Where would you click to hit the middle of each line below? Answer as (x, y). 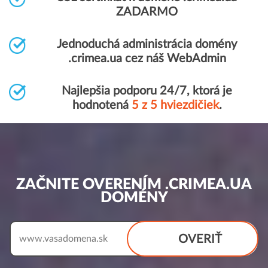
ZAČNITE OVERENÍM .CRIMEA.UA (134, 185)
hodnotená (102, 105)
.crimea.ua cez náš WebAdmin (147, 59)
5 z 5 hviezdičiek (175, 105)
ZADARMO (147, 12)
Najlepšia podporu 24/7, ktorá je (147, 91)
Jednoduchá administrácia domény (147, 44)
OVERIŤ (200, 239)
